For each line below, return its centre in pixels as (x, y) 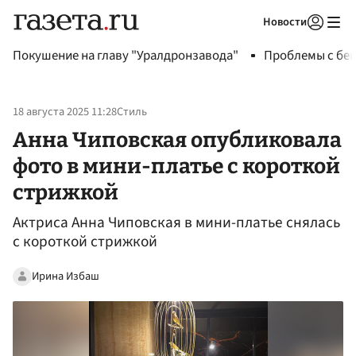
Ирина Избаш (66, 276)
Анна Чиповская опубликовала (177, 139)
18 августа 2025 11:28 (65, 112)
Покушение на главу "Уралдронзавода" (126, 56)
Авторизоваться (250, 42)
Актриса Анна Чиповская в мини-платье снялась (176, 223)
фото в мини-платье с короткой (176, 166)
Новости (285, 22)
